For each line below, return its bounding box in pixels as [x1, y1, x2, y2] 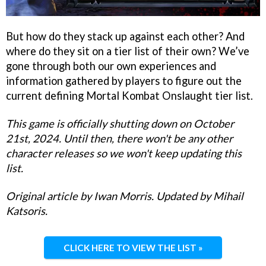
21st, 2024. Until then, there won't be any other [6, 132, 233, 145]
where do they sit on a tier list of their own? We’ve [6, 45, 249, 58]
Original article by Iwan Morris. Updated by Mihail [6, 189, 243, 202]
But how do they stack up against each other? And [6, 30, 245, 43]
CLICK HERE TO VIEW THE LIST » [64, 242, 202, 253]
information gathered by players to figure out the [6, 74, 242, 88]
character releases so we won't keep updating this [6, 147, 242, 160]
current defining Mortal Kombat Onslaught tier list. [6, 89, 255, 103]
